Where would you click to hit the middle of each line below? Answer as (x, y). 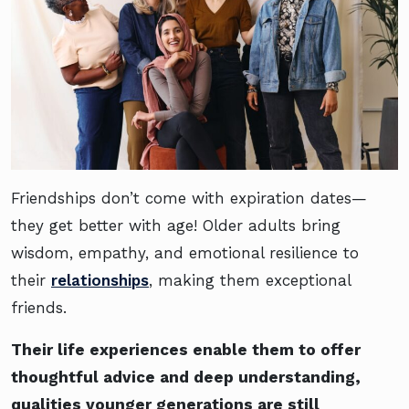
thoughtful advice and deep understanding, (186, 378)
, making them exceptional (250, 281)
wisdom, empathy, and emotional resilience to (185, 253)
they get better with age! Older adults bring (176, 226)
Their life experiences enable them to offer (186, 350)
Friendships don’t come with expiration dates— (189, 199)
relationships (100, 281)
